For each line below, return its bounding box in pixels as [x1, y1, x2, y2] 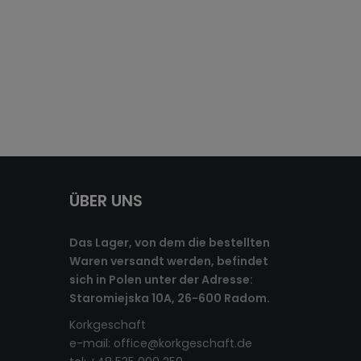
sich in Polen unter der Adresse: [69, 272, 253, 288]
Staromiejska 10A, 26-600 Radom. [69, 290, 270, 306]
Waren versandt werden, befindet [69, 253, 268, 269]
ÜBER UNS [69, 190, 143, 212]
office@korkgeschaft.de [114, 335, 252, 351]
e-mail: [69, 335, 114, 351]
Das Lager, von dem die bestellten [69, 234, 270, 251]
